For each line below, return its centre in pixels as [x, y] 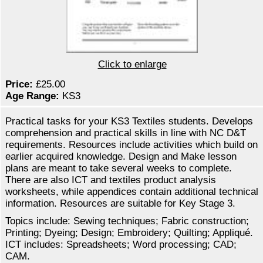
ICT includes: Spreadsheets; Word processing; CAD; [121, 245]
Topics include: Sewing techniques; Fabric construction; [127, 221]
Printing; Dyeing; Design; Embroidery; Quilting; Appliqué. [129, 233]
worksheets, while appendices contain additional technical [132, 192]
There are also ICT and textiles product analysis [111, 180]
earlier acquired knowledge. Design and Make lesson [121, 157]
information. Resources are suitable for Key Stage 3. [120, 204]
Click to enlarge [132, 65]
